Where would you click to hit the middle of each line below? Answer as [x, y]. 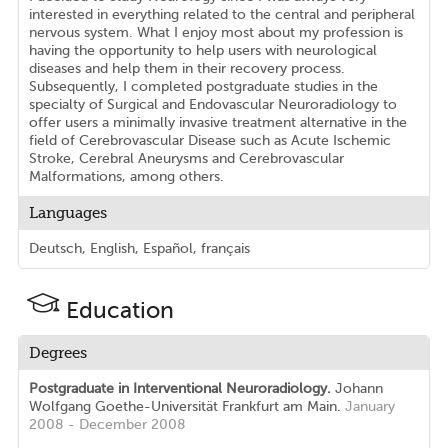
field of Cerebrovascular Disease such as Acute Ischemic [209, 141]
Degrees [57, 353]
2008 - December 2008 [107, 425]
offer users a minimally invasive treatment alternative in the [217, 123]
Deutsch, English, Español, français [139, 249]
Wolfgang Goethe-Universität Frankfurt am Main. [186, 407]
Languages [67, 213]
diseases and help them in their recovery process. [186, 69]
